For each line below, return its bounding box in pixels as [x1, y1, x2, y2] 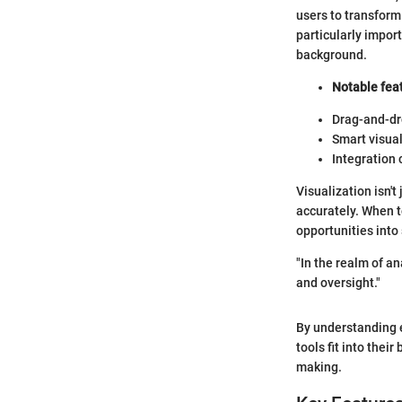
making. [296, 360, 342, 375]
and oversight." [296, 275, 380, 291]
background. [296, 48, 367, 63]
